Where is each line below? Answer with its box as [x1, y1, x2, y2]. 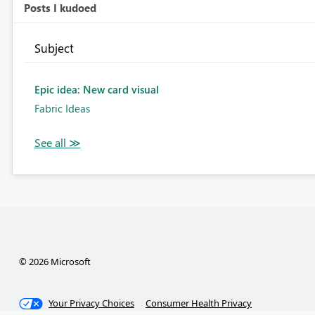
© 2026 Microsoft [18, 255, 91, 269]
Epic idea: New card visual [34, 82, 159, 97]
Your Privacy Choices [49, 297, 135, 310]
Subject [34, 40, 74, 56]
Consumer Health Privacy [146, 297, 252, 310]
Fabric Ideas [34, 101, 90, 116]
